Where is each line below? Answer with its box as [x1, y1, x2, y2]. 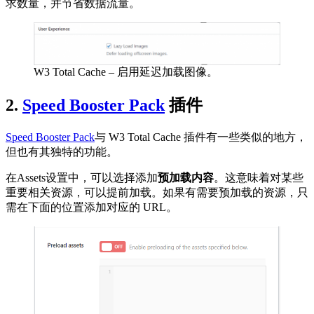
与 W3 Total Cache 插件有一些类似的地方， [95, 131, 307, 144]
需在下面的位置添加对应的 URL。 [6, 201, 177, 214]
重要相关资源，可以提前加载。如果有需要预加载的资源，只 [6, 186, 308, 199]
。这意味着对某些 [214, 172, 303, 184]
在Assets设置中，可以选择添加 [6, 172, 158, 184]
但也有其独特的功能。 [6, 146, 118, 158]
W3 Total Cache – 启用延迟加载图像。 [34, 66, 218, 78]
